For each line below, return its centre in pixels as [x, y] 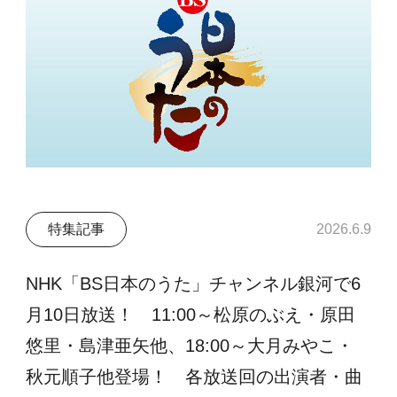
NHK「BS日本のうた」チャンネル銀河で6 [194, 283]
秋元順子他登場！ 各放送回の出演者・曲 [195, 376]
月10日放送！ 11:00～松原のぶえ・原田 [191, 314]
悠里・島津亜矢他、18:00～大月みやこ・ [190, 345]
